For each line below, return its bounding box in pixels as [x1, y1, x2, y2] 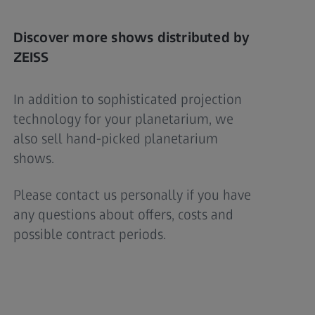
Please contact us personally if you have [13, 186, 251, 204]
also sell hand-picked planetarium [13, 130, 218, 148]
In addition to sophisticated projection [13, 91, 242, 108]
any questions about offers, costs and [13, 206, 233, 224]
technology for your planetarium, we [13, 110, 233, 128]
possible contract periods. [13, 226, 166, 243]
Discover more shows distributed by [13, 29, 250, 46]
